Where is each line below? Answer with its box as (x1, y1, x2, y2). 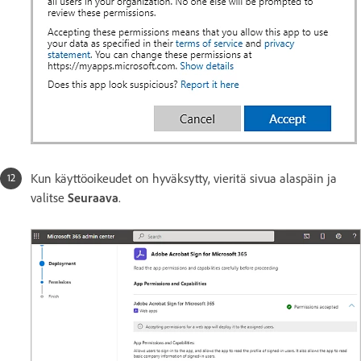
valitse (31, 189, 68, 205)
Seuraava (68, 189, 118, 205)
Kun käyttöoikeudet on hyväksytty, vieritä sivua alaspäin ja (31, 170, 337, 186)
